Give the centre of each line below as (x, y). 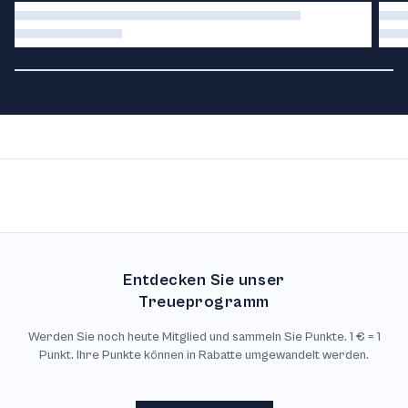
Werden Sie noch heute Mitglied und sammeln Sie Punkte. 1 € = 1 (204, 337)
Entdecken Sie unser (204, 280)
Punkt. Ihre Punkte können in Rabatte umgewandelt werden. (204, 355)
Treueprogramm (204, 302)
